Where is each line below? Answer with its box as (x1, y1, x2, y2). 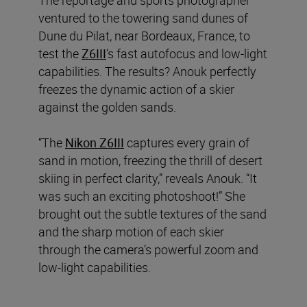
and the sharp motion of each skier (38, 223, 224, 240)
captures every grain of (124, 134, 249, 151)
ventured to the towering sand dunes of (38, 9, 248, 26)
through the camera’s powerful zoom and (38, 241, 258, 258)
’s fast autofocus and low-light (106, 45, 267, 62)
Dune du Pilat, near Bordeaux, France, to (38, 27, 250, 44)
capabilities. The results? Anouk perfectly (38, 62, 256, 79)
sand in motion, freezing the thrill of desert (38, 151, 262, 169)
